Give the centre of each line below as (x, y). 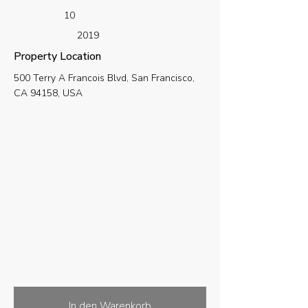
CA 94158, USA (48, 93)
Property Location (57, 57)
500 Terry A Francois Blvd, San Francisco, (104, 78)
